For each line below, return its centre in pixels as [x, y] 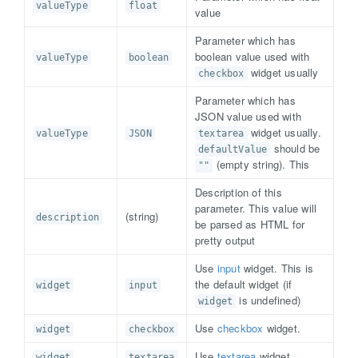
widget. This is [277, 268]
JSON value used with [248, 116]
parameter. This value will [256, 208]
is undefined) [268, 300]
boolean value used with [253, 56]
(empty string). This [261, 164]
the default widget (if [244, 284]
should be [295, 148]
